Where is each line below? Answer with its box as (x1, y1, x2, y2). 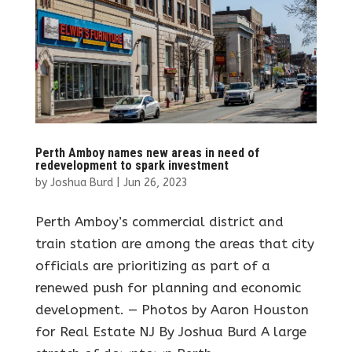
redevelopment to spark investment (35, 157, 229, 173)
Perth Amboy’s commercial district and (35, 213, 284, 229)
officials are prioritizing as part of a (35, 257, 270, 273)
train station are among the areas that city (35, 235, 314, 251)
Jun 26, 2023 (123, 175, 188, 189)
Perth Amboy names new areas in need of (35, 145, 259, 160)
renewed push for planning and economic (35, 279, 301, 295)
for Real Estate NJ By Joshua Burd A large (35, 323, 306, 339)
